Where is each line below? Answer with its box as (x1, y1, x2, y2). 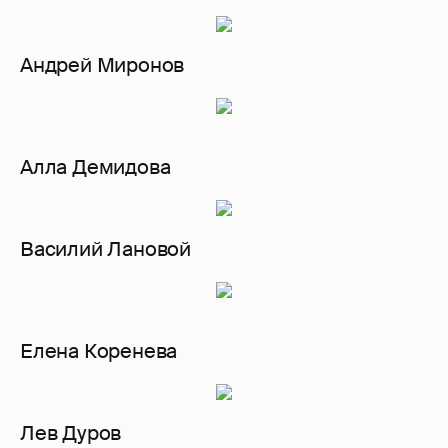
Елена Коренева (20, 338, 178, 365)
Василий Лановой (20, 236, 191, 263)
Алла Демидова (20, 154, 171, 181)
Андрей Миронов (20, 52, 185, 79)
